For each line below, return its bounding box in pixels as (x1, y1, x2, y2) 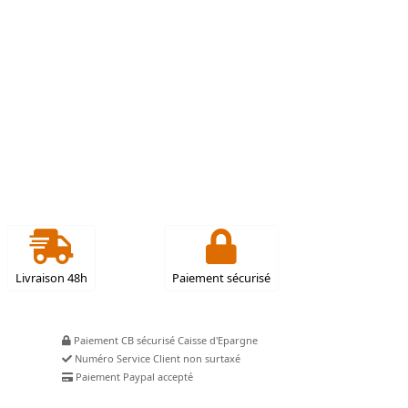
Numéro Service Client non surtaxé (72, 351, 240, 365)
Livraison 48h (15, 269, 87, 286)
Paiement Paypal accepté (73, 369, 193, 383)
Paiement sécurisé (171, 269, 270, 286)
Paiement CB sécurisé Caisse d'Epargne (178, 332, 258, 347)
